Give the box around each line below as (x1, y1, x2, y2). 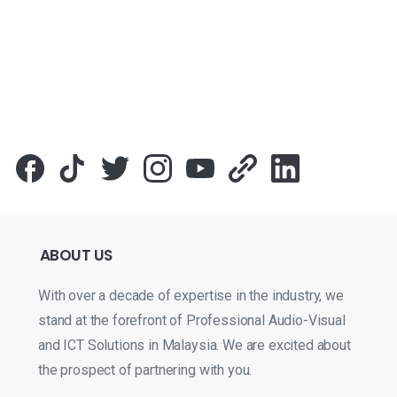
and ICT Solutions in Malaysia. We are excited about (38, 337, 351, 354)
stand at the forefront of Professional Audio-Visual (38, 312, 346, 330)
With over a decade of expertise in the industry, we (38, 287, 344, 305)
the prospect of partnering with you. (38, 362, 253, 379)
